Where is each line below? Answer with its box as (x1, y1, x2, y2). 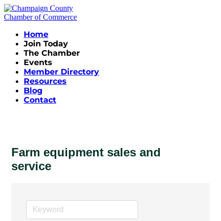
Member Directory (24, 67, 99, 76)
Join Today (24, 39, 68, 48)
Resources (24, 76, 67, 86)
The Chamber (24, 48, 80, 58)
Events (24, 58, 52, 67)
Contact (24, 95, 56, 105)
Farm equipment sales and (11, 145, 161, 159)
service (11, 159, 51, 173)
